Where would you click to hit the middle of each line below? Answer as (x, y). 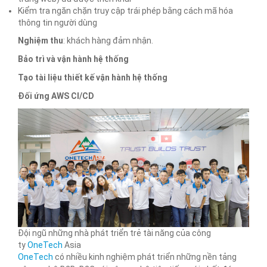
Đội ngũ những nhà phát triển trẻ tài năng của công (114, 233)
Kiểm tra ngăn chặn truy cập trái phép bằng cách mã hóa (125, 11)
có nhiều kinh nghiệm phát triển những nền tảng (145, 257)
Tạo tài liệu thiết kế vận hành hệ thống (93, 78)
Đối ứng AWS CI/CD (56, 96)
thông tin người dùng (58, 23)
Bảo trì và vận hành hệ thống (73, 59)
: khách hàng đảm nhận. (108, 41)
